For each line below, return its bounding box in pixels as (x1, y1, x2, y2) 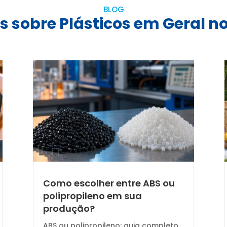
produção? (43, 202, 95, 215)
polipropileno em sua (43, 189, 142, 202)
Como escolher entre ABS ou (43, 176, 175, 190)
